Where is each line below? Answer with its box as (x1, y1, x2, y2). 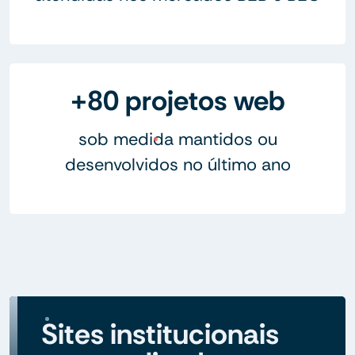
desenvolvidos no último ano (64, 152, 291, 176)
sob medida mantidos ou (78, 127, 277, 151)
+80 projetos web (70, 82, 285, 119)
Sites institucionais (41, 315, 279, 353)
